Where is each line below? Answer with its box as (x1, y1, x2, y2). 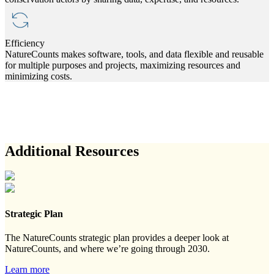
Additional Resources (5, 143, 139, 160)
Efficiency (5, 38, 45, 49)
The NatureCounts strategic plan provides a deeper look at (5, 232, 229, 243)
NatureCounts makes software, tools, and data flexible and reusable (5, 49, 264, 60)
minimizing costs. (5, 71, 72, 82)
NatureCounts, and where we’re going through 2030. (5, 243, 210, 254)
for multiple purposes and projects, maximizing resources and (5, 60, 240, 71)
